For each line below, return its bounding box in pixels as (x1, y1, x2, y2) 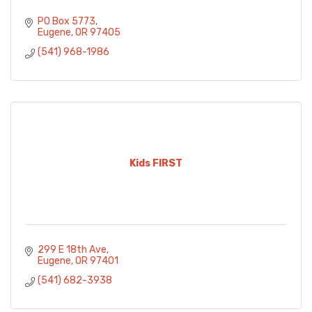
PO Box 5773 (37, 15, 95, 28)
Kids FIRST (130, 157, 182, 169)
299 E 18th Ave (37, 244, 107, 256)
